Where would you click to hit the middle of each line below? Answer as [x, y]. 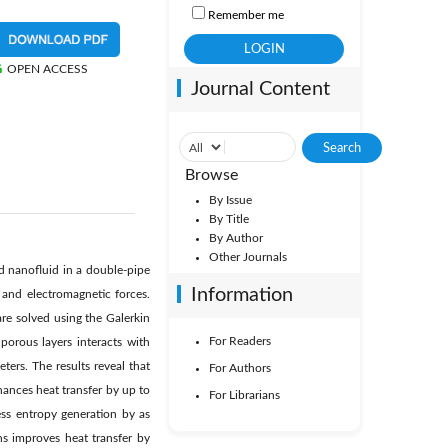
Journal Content [260, 89]
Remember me [245, 15]
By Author [235, 238]
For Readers [239, 341]
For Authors [239, 368]
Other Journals [247, 257]
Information [241, 295]
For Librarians [244, 395]
